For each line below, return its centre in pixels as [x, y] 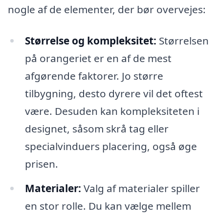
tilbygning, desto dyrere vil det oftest [114, 93]
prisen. [41, 164]
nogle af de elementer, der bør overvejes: [107, 10]
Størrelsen [182, 40]
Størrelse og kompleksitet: [90, 40]
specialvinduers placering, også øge [111, 146]
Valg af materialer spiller [140, 188]
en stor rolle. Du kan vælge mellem [108, 206]
